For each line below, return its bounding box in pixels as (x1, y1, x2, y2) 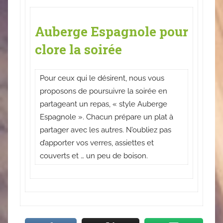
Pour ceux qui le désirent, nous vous (40, 74, 164, 83)
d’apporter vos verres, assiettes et (40, 138, 154, 148)
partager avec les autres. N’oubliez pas (40, 125, 171, 135)
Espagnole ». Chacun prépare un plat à (40, 112, 173, 122)
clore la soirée (35, 40, 122, 58)
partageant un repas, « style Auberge (40, 100, 167, 109)
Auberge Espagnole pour (35, 22, 188, 40)
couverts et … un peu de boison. (40, 151, 148, 161)
